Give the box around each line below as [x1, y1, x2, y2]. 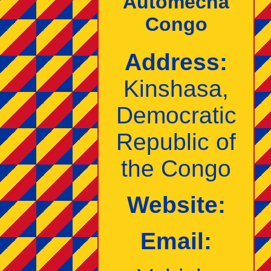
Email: [140, 228, 212, 255]
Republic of [116, 129, 236, 155]
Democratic [116, 102, 237, 129]
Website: [126, 192, 226, 218]
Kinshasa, [123, 76, 229, 102]
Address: [125, 49, 227, 76]
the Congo [121, 155, 231, 182]
